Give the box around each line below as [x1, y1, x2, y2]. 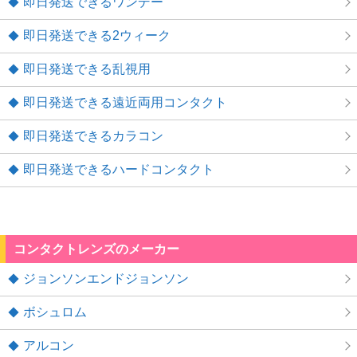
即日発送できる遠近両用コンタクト [23, 95, 227, 109]
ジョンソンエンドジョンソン [23, 271, 189, 285]
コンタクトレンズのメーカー [14, 241, 179, 256]
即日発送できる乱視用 [23, 61, 151, 76]
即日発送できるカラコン [23, 128, 163, 143]
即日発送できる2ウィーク [23, 28, 171, 42]
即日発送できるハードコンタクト [23, 162, 214, 176]
